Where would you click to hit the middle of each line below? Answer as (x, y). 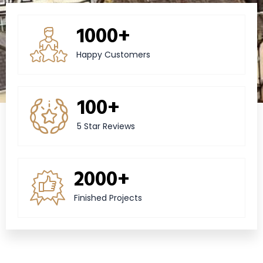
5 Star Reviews (106, 127)
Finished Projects (108, 198)
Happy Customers (113, 55)
